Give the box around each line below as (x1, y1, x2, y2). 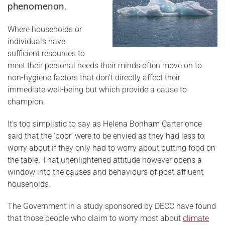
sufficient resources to (8, 49, 85, 58)
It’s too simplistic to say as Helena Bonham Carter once (8, 119, 202, 129)
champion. (8, 97, 45, 106)
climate (183, 213, 209, 223)
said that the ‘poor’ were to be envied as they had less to (8, 131, 204, 141)
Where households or (8, 25, 82, 34)
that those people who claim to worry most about (8, 213, 183, 223)
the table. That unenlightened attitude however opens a (8, 155, 202, 165)
